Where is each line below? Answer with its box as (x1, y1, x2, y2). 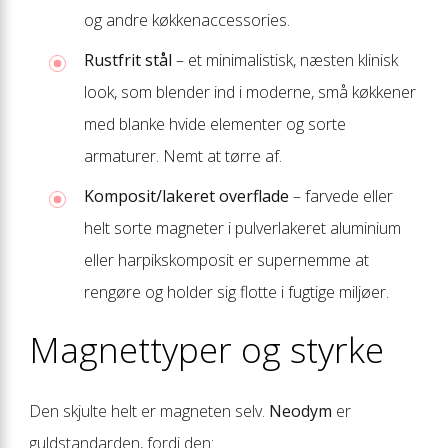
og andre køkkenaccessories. (84, 8, 290, 31)
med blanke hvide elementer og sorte (84, 112, 346, 135)
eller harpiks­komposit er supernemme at (84, 248, 369, 271)
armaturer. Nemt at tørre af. (84, 144, 282, 167)
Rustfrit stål (84, 48, 172, 71)
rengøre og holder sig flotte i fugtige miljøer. (84, 280, 389, 303)
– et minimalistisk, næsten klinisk (172, 48, 398, 71)
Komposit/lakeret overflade (84, 184, 289, 207)
